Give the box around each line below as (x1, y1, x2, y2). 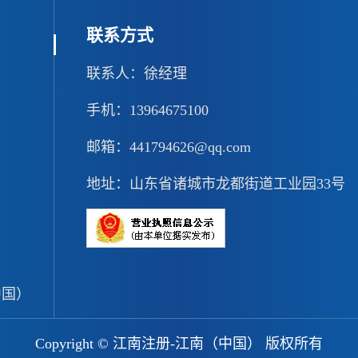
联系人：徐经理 (86, 65, 188, 82)
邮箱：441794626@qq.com (86, 138, 252, 155)
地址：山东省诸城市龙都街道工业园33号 (86, 175, 346, 192)
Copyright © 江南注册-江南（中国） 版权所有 (35, 335, 323, 352)
